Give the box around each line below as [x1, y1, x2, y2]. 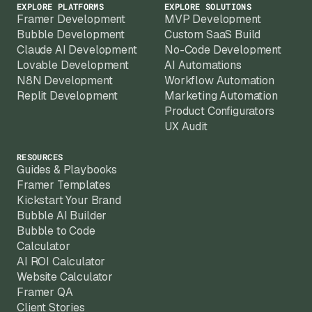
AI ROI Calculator [17, 254, 106, 270]
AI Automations [164, 58, 242, 73]
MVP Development [164, 12, 261, 27]
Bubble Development [17, 27, 125, 42]
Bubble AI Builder [17, 208, 107, 224]
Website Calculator [17, 270, 114, 285]
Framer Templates [17, 178, 111, 193]
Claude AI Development [17, 42, 137, 58]
